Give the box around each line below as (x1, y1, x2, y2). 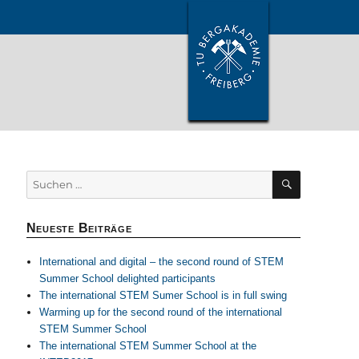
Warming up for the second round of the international (38, 306, 282, 319)
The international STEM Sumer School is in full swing (38, 289, 287, 302)
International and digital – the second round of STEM (38, 256, 284, 268)
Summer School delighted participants (38, 272, 216, 285)
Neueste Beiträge (26, 221, 132, 235)
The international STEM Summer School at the (38, 340, 256, 353)
